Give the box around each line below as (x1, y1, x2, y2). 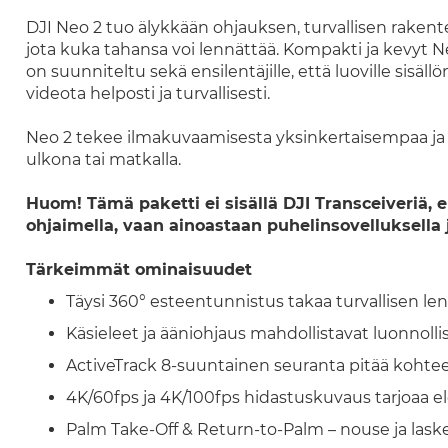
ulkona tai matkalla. (25, 150, 181, 169)
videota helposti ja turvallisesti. (25, 84, 270, 103)
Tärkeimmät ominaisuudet (25, 260, 252, 279)
